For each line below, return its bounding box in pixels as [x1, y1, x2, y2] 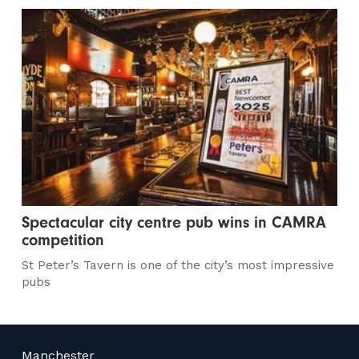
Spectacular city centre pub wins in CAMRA [22, 213, 327, 232]
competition [22, 231, 105, 250]
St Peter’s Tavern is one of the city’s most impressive [22, 258, 335, 273]
